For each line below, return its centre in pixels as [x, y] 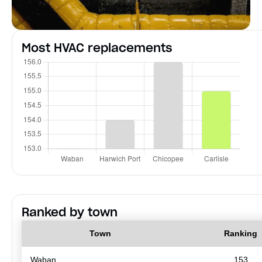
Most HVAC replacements [97, 48]
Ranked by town [70, 212]
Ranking [241, 233]
